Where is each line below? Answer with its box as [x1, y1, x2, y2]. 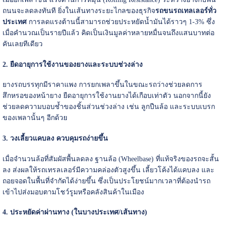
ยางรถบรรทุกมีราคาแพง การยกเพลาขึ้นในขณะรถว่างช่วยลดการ [2, 81, 202, 89]
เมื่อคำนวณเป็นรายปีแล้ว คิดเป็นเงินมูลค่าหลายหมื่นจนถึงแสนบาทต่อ [2, 29, 214, 37]
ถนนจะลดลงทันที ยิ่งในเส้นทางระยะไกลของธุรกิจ [2, 7, 155, 15]
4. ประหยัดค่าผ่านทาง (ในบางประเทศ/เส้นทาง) [2, 208, 147, 216]
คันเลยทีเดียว [2, 40, 43, 48]
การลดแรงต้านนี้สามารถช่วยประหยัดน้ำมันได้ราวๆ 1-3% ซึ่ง [26, 18, 215, 26]
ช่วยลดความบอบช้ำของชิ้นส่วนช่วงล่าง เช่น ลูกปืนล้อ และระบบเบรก [2, 103, 215, 111]
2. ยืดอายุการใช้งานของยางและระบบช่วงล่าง [2, 60, 143, 68]
